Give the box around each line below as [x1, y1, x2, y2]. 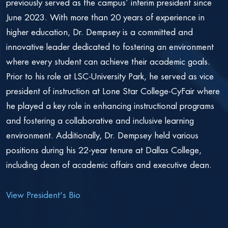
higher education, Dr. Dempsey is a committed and [6, 27, 193, 37]
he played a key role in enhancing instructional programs [6, 101, 214, 110]
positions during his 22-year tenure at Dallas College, [6, 146, 202, 155]
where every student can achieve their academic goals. [6, 57, 210, 66]
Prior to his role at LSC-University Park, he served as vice [6, 72, 214, 81]
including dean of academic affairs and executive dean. [6, 160, 212, 169]
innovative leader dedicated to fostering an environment [6, 42, 214, 51]
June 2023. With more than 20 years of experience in [6, 13, 205, 22]
